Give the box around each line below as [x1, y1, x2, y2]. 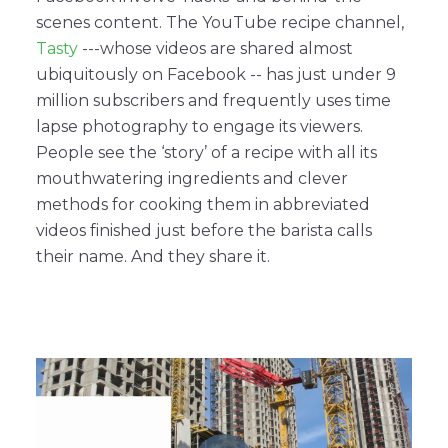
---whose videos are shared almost [78, 38, 353, 58]
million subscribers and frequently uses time [36, 90, 391, 110]
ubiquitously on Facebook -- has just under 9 [36, 64, 396, 84]
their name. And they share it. [36, 246, 270, 266]
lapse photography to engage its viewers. [36, 116, 363, 136]
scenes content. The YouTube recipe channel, [36, 12, 404, 32]
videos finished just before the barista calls [36, 220, 372, 240]
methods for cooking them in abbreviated [36, 194, 370, 214]
